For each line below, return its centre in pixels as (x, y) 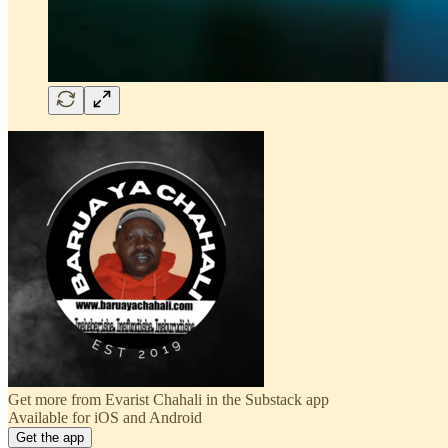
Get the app (50, 437)
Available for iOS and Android (105, 417)
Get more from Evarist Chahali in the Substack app (168, 399)
